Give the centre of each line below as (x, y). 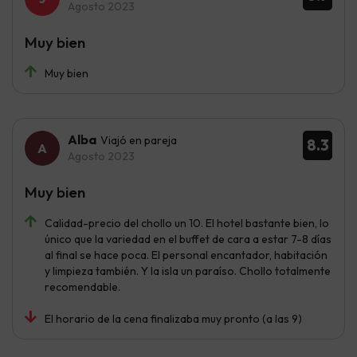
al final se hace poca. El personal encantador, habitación (186, 255)
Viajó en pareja (139, 141)
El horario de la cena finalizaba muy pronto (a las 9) (173, 319)
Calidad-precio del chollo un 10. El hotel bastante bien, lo (187, 224)
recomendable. (82, 287)
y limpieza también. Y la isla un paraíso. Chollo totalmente (188, 271)
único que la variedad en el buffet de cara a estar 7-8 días (188, 239)
